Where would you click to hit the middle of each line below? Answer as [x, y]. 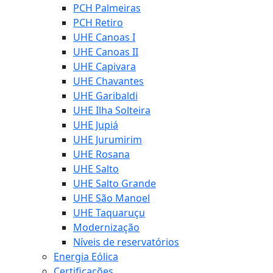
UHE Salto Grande [115, 184]
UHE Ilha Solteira [112, 111]
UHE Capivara [105, 67]
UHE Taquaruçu [109, 213]
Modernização [106, 228]
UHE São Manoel [112, 198]
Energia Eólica [86, 257]
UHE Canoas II [106, 52]
